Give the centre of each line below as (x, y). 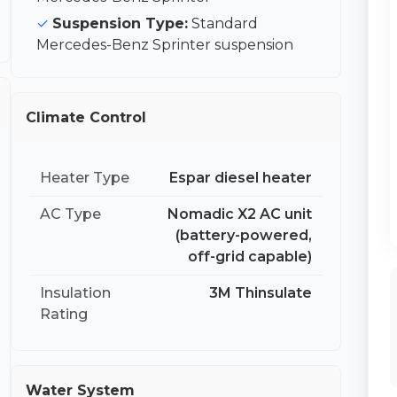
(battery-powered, (244, 236)
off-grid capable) (250, 257)
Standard (223, 24)
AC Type (71, 214)
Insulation (76, 293)
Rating (64, 315)
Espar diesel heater (241, 178)
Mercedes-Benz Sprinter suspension (165, 45)
